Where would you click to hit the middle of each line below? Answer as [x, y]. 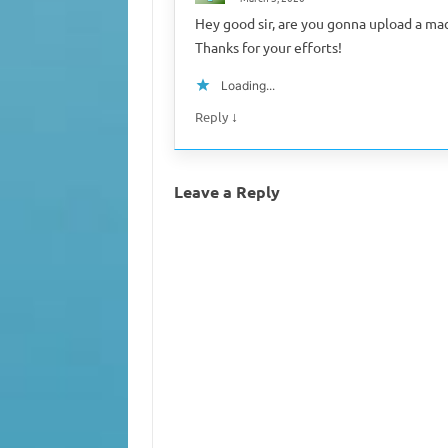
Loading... [247, 85]
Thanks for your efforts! [268, 46]
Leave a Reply [226, 191]
